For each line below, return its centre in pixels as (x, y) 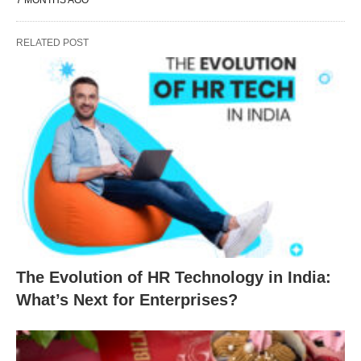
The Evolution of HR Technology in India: (174, 277)
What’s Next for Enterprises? (127, 299)
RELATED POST (52, 43)
